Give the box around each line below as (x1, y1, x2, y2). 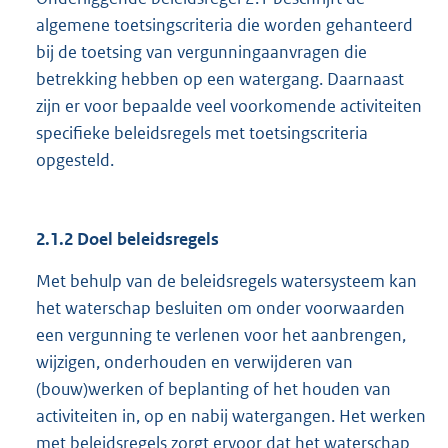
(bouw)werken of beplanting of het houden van (36, 378, 391, 401)
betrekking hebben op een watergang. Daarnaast (36, 68, 404, 91)
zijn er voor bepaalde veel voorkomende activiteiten (36, 95, 422, 118)
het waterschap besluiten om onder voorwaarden (36, 297, 405, 320)
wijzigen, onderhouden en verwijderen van (36, 351, 353, 374)
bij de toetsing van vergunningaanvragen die (36, 41, 367, 64)
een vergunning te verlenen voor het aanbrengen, (36, 324, 406, 347)
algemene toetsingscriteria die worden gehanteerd (36, 14, 413, 37)
